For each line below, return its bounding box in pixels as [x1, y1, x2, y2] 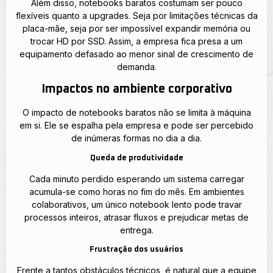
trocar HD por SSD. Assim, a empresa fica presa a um [30, 35, 243, 46]
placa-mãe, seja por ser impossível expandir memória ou [23, 23, 250, 34]
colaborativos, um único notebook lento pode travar [31, 199, 242, 210]
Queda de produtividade [90, 154, 183, 162]
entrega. [119, 224, 154, 235]
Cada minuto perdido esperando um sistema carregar [29, 173, 244, 184]
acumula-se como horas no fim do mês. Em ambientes [29, 186, 244, 197]
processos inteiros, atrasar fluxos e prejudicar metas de [24, 211, 249, 222]
